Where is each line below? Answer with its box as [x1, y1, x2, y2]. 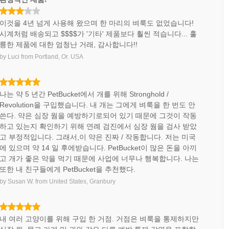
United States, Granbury [49, 178, 116, 185]
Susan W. [8, 178, 34, 185]
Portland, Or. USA [35, 53, 84, 60]
